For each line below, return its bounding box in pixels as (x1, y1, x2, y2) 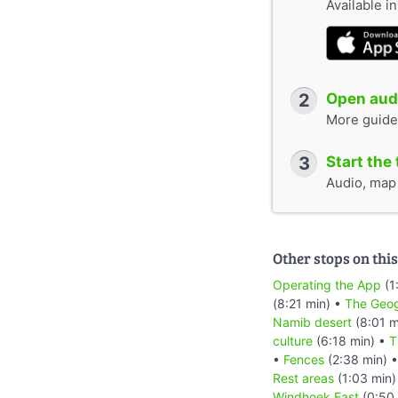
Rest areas (273, 370, 334, 386)
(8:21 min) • (273, 295, 345, 311)
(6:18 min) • (313, 332, 389, 348)
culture (273, 332, 313, 348)
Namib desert (273, 314, 352, 330)
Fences (283, 351, 324, 367)
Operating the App (273, 276, 381, 292)
